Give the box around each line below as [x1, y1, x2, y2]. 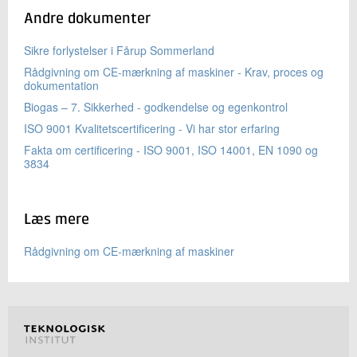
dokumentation [24, 77, 99, 94]
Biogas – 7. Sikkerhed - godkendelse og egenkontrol [24, 99, 288, 116]
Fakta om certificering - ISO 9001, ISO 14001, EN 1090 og [24, 142, 318, 159]
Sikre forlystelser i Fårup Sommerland [24, 42, 214, 59]
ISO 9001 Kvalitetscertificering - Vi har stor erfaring [24, 120, 280, 137]
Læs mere [24, 212, 89, 228]
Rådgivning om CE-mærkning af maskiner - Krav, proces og [24, 64, 324, 80]
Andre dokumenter [24, 11, 151, 27]
